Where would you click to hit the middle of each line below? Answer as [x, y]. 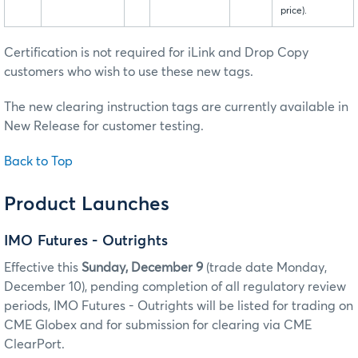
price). [294, 12]
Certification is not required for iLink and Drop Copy [156, 53]
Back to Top [38, 162]
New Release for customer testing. [104, 127]
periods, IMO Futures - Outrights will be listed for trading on [179, 306]
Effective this [43, 267]
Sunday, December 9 [142, 267]
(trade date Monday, [265, 267]
